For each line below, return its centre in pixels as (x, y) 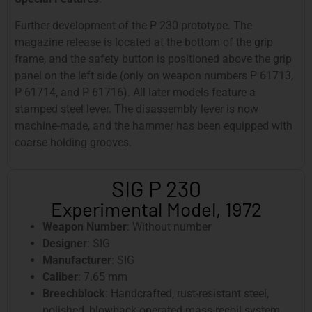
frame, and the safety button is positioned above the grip (153, 59)
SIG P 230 (156, 188)
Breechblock (74, 293)
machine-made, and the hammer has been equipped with (154, 126)
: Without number (169, 226)
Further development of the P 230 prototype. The (133, 26)
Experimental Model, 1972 (156, 209)
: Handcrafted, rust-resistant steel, (187, 293)
